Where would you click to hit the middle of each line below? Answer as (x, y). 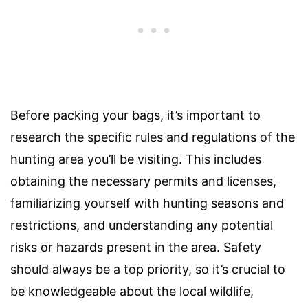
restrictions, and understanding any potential (142, 225)
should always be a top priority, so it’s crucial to (148, 269)
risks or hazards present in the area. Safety (136, 247)
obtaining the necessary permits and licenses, (143, 181)
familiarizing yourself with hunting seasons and (147, 203)
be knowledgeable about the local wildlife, (132, 291)
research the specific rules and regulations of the (153, 137)
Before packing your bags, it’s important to (135, 115)
